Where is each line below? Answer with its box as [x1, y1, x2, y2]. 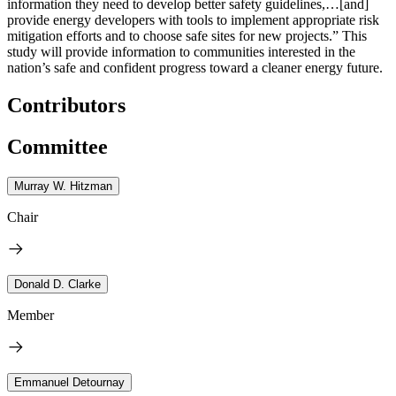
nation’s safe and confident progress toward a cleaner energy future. [7, 59, 383, 75]
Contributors [7, 93, 126, 117]
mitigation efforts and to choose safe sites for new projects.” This [7, 27, 367, 43]
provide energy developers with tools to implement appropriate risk [7, 11, 379, 27]
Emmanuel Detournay [14, 375, 125, 389]
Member [7, 307, 54, 323]
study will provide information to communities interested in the [7, 43, 355, 59]
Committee [7, 134, 108, 158]
